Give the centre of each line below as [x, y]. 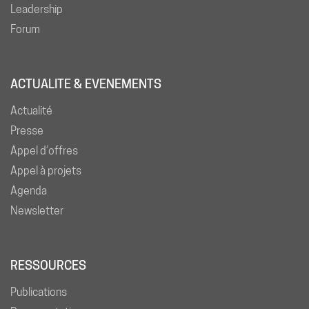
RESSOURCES [48, 265]
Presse [27, 130]
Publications [39, 292]
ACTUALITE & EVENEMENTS [86, 83]
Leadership [37, 9]
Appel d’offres [44, 150]
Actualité [31, 110]
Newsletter [37, 210]
